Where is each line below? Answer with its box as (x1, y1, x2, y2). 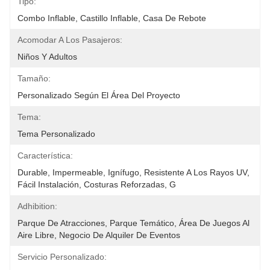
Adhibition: (17, 201, 57, 211)
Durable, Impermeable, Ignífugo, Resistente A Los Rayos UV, (17, 168, 250, 177)
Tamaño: (17, 74, 51, 83)
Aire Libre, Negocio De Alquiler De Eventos (17, 230, 180, 240)
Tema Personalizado (17, 129, 95, 139)
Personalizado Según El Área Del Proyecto (17, 90, 180, 100)
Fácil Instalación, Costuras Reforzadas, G (17, 180, 176, 189)
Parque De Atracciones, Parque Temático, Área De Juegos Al (17, 218, 250, 228)
